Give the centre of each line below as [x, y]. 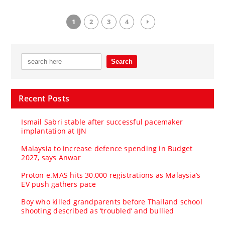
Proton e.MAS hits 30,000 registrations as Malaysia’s [111, 175]
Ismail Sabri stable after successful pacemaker [102, 122]
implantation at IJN [54, 131]
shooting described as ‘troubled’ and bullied [98, 210]
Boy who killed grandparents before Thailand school [112, 201]
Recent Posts [44, 98]
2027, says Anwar [51, 157]
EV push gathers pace [59, 184]
